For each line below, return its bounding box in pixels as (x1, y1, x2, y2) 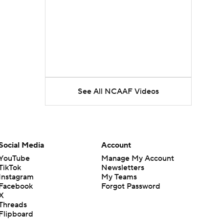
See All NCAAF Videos (78, 87, 159, 96)
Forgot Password (101, 181, 160, 191)
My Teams (101, 172, 137, 182)
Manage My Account (101, 153, 174, 163)
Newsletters (101, 163, 144, 173)
